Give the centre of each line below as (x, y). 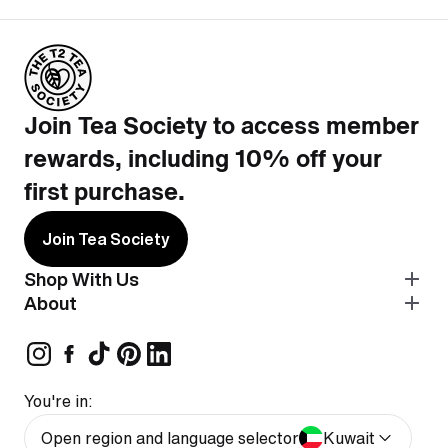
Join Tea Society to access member (221, 128)
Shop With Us (81, 279)
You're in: (58, 401)
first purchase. (104, 194)
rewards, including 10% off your (203, 161)
